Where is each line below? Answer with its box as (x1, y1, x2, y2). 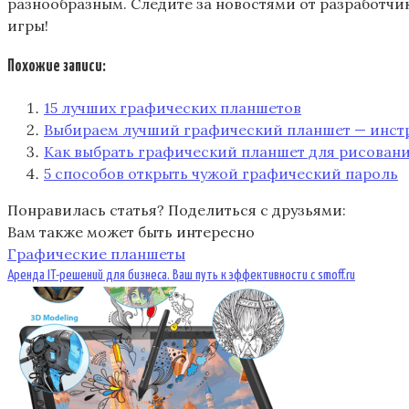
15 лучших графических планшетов (44, 98, 301, 117)
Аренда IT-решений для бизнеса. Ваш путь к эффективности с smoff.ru (7, 267, 355, 282)
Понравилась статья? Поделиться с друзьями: (7, 200, 346, 219)
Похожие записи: (7, 58, 106, 76)
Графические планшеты (7, 244, 185, 263)
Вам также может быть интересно (7, 222, 255, 241)
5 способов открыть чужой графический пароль (44, 163, 398, 183)
